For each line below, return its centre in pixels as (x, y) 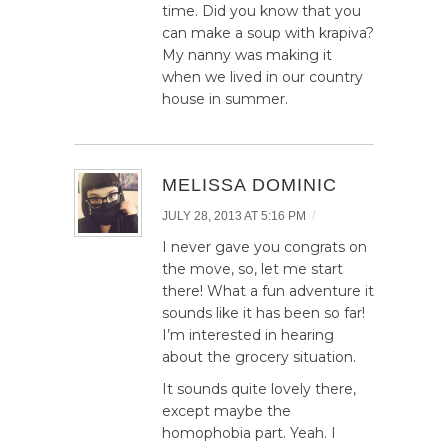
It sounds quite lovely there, (259, 389)
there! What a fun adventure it (268, 291)
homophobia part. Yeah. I (249, 433)
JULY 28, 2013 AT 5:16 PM (234, 216)
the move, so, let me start (252, 269)
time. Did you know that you (261, 11)
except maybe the (226, 411)
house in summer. (225, 99)
